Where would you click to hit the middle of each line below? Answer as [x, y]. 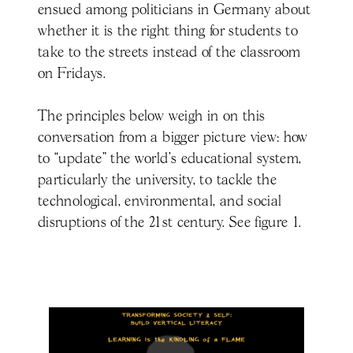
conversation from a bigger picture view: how [173, 138]
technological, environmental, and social [160, 202]
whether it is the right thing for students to [168, 32]
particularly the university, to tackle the [158, 180]
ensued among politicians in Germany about [175, 10]
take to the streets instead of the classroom [169, 53]
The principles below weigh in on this [152, 117]
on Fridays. [72, 74]
